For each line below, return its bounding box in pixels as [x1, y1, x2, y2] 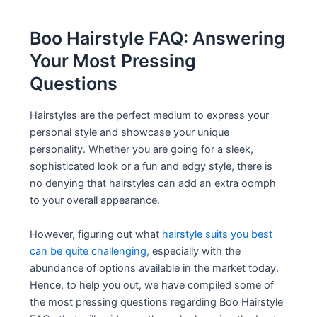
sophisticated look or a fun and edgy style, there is [30, 160, 273, 173]
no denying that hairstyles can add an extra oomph [30, 177, 277, 190]
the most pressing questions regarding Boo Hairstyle [30, 295, 284, 309]
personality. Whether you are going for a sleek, [30, 143, 254, 156]
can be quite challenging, [30, 244, 150, 258]
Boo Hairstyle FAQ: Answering [30, 27, 286, 49]
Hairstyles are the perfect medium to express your [30, 109, 270, 122]
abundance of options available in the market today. [30, 261, 279, 275]
